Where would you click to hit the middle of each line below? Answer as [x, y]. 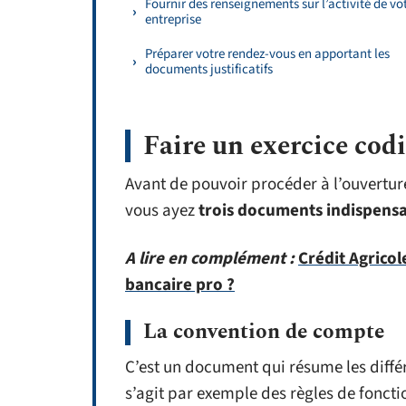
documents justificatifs [209, 69]
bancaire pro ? [180, 285]
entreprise [173, 19]
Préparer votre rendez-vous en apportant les [267, 54]
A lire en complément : [210, 259]
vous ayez [162, 211]
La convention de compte [264, 332]
